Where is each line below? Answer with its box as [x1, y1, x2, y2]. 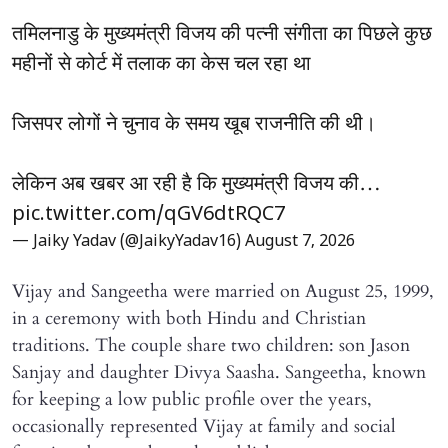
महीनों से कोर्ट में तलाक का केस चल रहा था [12, 50, 311, 78]
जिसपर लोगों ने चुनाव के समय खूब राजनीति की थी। [12, 110, 376, 138]
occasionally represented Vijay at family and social [12, 414, 396, 440]
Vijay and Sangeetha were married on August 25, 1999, [12, 279, 434, 305]
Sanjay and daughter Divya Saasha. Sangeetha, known [12, 360, 426, 386]
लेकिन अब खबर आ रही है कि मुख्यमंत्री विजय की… [12, 170, 381, 198]
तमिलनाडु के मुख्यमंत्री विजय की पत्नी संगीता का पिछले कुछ [12, 20, 432, 48]
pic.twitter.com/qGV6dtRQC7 [12, 203, 285, 228]
